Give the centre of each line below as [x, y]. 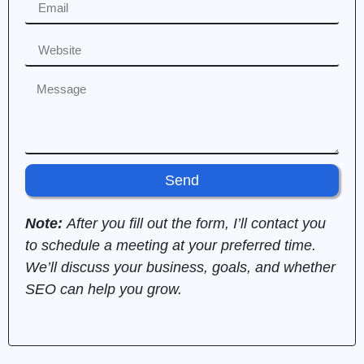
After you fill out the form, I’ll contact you [196, 224]
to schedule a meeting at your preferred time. [171, 246]
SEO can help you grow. [104, 290]
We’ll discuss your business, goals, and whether [180, 268]
